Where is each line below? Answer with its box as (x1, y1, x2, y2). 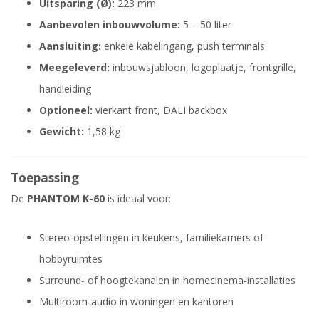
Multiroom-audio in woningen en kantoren (39, 295, 234, 309)
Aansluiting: (39, 39, 101, 53)
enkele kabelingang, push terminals (101, 39, 265, 53)
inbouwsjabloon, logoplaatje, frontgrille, (110, 61, 296, 75)
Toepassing (11, 169, 79, 187)
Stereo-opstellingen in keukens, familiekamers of (39, 231, 263, 245)
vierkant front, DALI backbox (93, 103, 227, 117)
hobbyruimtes (39, 252, 103, 266)
